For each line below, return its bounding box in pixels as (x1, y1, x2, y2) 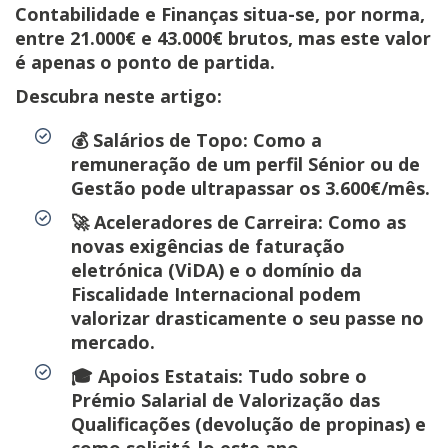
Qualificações (71, 411, 190, 436)
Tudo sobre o (243, 363, 367, 388)
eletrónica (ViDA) (71, 257, 224, 282)
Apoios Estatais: (98, 363, 243, 388)
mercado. (71, 329, 155, 354)
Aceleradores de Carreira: (94, 209, 323, 234)
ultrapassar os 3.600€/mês (191, 175, 425, 200)
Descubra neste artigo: (15, 83, 222, 108)
